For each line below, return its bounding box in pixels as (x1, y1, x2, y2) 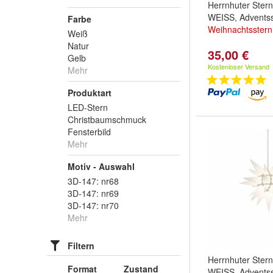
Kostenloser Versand (208, 62, 269, 71)
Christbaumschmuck (68, 113, 146, 126)
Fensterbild (68, 126, 111, 138)
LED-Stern (68, 101, 108, 113)
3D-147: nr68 (68, 175, 119, 187)
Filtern (68, 239, 94, 252)
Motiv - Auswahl (68, 160, 135, 172)
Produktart (68, 87, 112, 99)
